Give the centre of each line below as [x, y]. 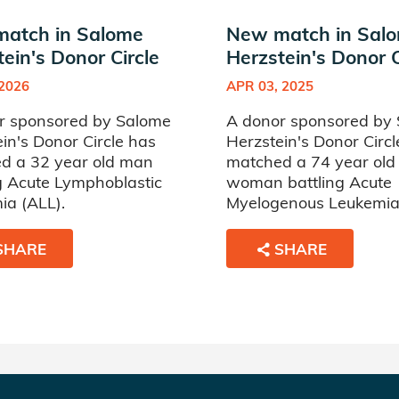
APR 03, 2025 [270, 86]
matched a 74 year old [311, 162]
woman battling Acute [309, 182]
